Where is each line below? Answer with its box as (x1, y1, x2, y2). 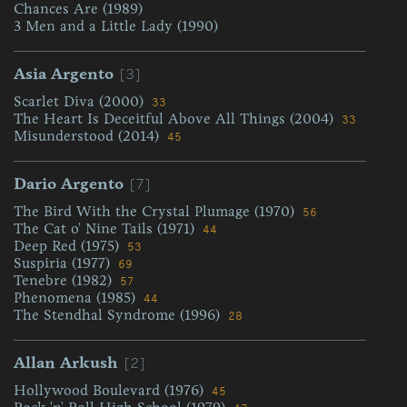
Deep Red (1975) (14, 237, 124, 254)
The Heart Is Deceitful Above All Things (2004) (14, 110, 338, 127)
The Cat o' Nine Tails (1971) (14, 220, 199, 237)
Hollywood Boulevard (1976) (14, 382, 208, 399)
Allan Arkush (14, 352, 118, 372)
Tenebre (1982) (14, 272, 116, 289)
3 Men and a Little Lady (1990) (14, 17, 218, 35)
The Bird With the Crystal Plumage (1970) (14, 203, 299, 220)
